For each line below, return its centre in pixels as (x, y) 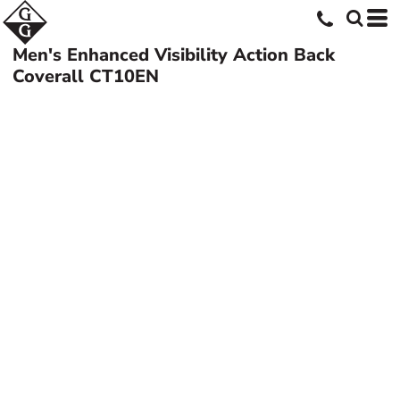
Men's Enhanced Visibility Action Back (174, 55)
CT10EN (125, 76)
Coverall (49, 76)
